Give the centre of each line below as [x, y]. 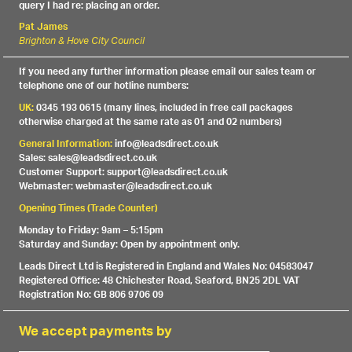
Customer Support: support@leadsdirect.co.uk [124, 173]
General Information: [66, 145]
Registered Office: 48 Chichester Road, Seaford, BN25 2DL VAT [159, 281]
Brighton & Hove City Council [82, 42]
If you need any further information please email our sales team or [168, 72]
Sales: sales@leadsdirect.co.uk [88, 159]
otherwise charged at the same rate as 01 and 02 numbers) [151, 123]
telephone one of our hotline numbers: [104, 86]
